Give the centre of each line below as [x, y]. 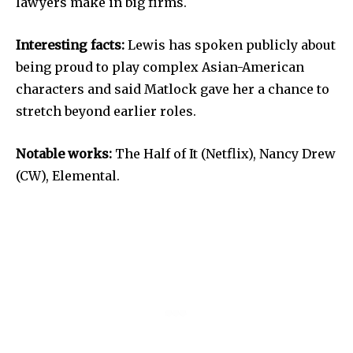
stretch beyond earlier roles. [109, 111]
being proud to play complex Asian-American [160, 67]
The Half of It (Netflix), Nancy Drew [224, 153]
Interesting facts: [70, 45]
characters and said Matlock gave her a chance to [173, 89]
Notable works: [64, 153]
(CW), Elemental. [68, 175]
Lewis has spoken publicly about [230, 45]
